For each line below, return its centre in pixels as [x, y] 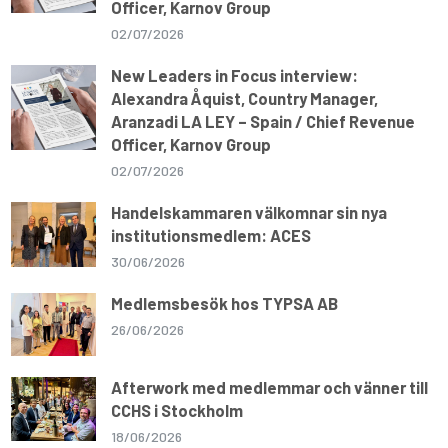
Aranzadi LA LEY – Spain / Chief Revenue [263, 120]
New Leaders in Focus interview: [235, 74]
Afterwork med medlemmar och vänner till [270, 386]
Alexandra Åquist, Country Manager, [245, 97]
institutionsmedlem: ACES [211, 234]
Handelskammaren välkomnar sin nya [249, 211]
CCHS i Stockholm [177, 409]
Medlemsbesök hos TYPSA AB [225, 302]
